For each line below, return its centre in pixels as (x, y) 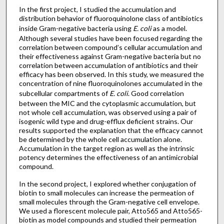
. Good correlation (156, 93)
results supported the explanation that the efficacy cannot (111, 130)
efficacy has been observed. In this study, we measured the (111, 74)
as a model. (169, 28)
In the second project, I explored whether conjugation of (107, 183)
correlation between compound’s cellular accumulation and (110, 47)
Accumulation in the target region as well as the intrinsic (106, 148)
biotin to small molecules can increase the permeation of (106, 192)
